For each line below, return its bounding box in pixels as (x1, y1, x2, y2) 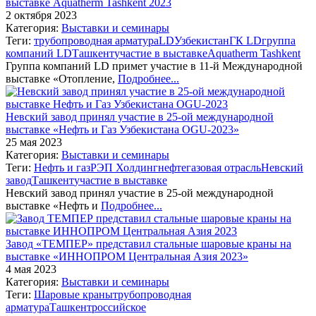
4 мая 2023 (6, 262, 56, 275)
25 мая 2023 (6, 135, 62, 148)
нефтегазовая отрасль (158, 161, 261, 174)
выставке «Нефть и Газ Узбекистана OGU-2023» (6, 123, 239, 135)
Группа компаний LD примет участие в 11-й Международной (6, 59, 303, 72)
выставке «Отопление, (6, 72, 118, 85)
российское (92, 300, 146, 313)
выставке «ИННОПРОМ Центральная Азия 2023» (6, 250, 248, 262)
